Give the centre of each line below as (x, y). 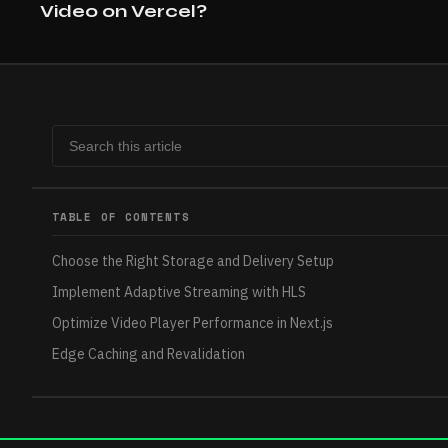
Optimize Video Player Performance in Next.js (192, 323)
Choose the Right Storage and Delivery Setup (193, 261)
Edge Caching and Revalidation (148, 354)
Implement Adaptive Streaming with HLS (179, 292)
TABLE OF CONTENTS (121, 217)
